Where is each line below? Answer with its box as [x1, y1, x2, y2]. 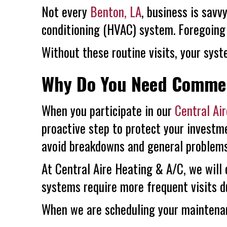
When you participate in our [42, 101, 175, 120]
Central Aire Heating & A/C [55, 159, 183, 178]
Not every [42, 2, 90, 21]
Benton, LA [90, 2, 141, 21]
